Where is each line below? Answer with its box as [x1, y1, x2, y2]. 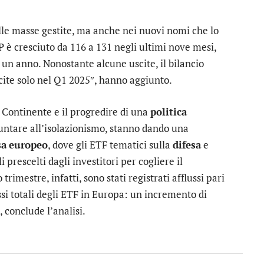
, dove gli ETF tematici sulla [48, 137, 173, 151]
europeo [9, 137, 48, 151]
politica [150, 104, 187, 118]
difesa [173, 137, 201, 151]
